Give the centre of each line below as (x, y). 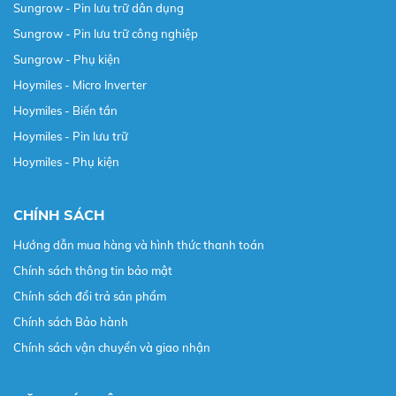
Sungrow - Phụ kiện (67, 59)
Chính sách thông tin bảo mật (93, 270)
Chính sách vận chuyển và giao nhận (112, 347)
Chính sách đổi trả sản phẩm (90, 296)
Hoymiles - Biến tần (65, 110)
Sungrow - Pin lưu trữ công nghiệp (106, 33)
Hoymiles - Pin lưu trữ (71, 136)
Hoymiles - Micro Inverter (80, 84)
